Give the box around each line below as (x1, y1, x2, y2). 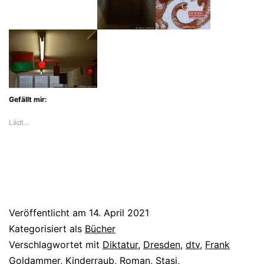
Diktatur (103, 238, 138, 250)
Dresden (143, 238, 180, 250)
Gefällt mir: (9, 94, 47, 104)
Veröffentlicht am (9, 206, 89, 219)
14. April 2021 (89, 206, 149, 219)
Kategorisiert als (9, 222, 85, 235)
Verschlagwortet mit (9, 238, 103, 250)
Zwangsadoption (8, 3, 101, 18)
